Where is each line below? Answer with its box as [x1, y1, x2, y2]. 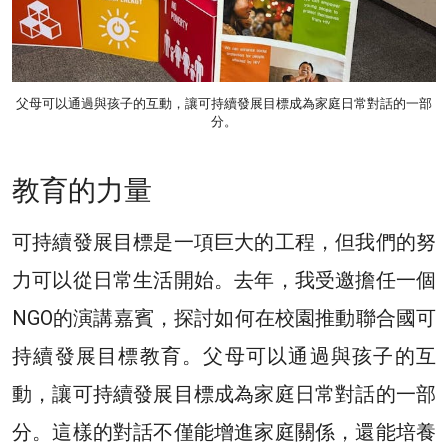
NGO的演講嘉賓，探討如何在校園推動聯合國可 [12, 306, 436, 331]
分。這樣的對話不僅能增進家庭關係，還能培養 [12, 420, 436, 445]
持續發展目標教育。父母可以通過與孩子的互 [12, 344, 436, 369]
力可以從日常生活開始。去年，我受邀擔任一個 [12, 268, 436, 293]
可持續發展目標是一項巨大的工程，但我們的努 [12, 230, 436, 255]
